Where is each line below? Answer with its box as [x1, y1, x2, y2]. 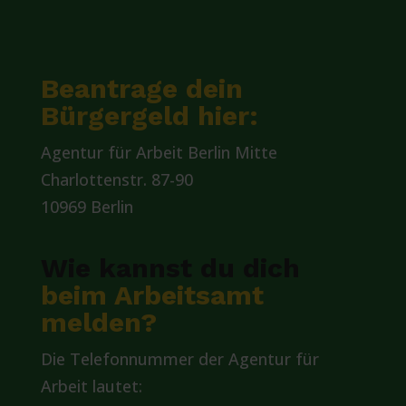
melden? [40, 306, 157, 338]
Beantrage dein [40, 72, 243, 104]
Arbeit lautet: [40, 375, 142, 397]
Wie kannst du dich [40, 252, 300, 284]
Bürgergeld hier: [40, 100, 258, 131]
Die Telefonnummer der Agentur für [40, 348, 319, 370]
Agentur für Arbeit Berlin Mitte [40, 141, 277, 163]
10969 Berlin [40, 196, 133, 217]
